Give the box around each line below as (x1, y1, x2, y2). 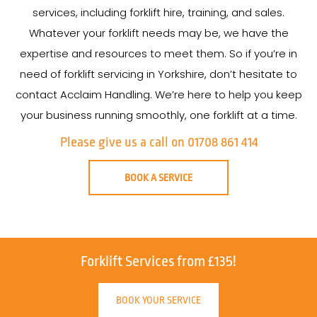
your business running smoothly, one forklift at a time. (20, 108, 297, 122)
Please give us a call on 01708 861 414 (59, 134, 258, 150)
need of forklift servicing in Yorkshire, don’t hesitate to (20, 67, 297, 81)
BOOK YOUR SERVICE (116, 294, 201, 306)
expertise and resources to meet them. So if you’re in (20, 46, 297, 61)
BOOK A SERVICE (125, 172, 192, 183)
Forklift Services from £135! (81, 253, 236, 270)
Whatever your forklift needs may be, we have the (28, 25, 289, 40)
